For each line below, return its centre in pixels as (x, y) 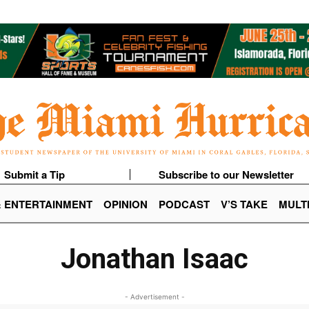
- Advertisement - (154, 297)
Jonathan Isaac (154, 259)
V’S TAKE (244, 205)
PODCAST (184, 205)
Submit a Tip (34, 175)
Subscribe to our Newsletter (226, 175)
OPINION (126, 205)
